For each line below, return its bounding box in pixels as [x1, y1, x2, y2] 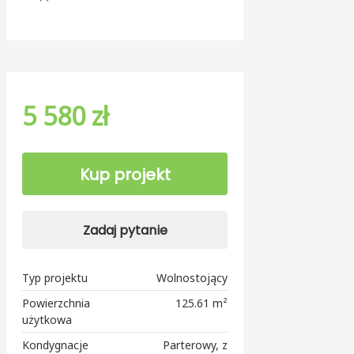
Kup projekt [79, 163, 171, 186]
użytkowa [22, 311, 72, 327]
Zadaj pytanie [82, 220, 168, 239]
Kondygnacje [22, 337, 88, 352]
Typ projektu [22, 269, 88, 285]
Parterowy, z [163, 337, 228, 352]
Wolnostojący [156, 269, 228, 285]
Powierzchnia [22, 295, 90, 311]
